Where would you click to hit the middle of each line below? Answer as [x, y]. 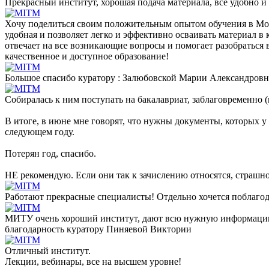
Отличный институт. [48, 250]
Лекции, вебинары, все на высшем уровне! [93, 261]
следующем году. [40, 131]
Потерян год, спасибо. [50, 153]
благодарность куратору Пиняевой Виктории [98, 229]
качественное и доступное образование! [87, 56]
